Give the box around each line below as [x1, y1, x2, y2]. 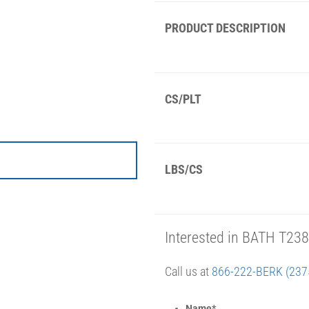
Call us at [165, 263, 212, 279]
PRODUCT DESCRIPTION [165, 21, 286, 36]
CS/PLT [165, 91, 201, 106]
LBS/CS [165, 162, 203, 177]
